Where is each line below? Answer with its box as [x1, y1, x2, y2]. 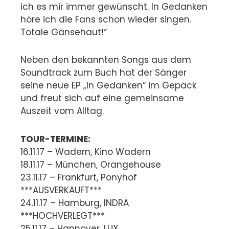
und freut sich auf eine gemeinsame [20, 92, 184, 105]
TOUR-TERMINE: [20, 133, 90, 146]
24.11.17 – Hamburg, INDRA [20, 197, 129, 210]
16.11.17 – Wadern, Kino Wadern [20, 146, 151, 158]
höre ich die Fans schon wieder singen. [20, 13, 191, 26]
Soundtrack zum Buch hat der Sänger [20, 66, 187, 79]
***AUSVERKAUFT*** [20, 184, 102, 197]
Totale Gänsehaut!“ [20, 26, 107, 38]
